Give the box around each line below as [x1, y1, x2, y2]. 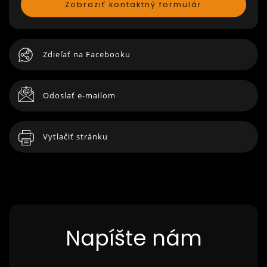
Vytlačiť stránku [43, 131, 108, 142]
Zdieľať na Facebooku [43, 49, 131, 60]
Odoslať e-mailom [43, 90, 116, 101]
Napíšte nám [65, 223, 202, 253]
